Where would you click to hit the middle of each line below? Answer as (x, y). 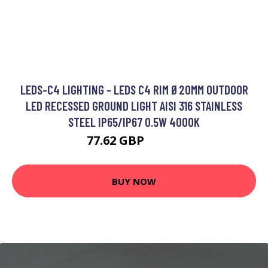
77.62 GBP (117, 141)
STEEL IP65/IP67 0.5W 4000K (134, 122)
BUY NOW (134, 181)
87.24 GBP (164, 142)
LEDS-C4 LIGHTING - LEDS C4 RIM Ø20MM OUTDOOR (134, 90)
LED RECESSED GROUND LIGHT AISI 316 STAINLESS (134, 106)
